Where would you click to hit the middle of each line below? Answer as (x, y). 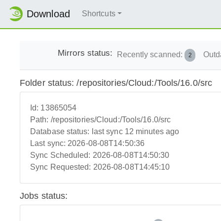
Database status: (61, 132)
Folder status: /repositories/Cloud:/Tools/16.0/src (116, 83)
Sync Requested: (62, 167)
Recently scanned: (151, 54)
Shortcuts (98, 14)
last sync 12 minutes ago (135, 132)
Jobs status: (44, 196)
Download (48, 14)
